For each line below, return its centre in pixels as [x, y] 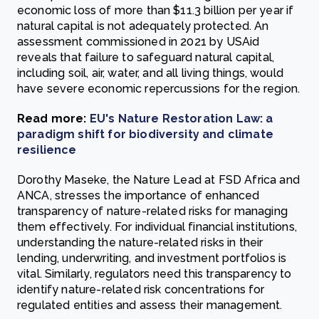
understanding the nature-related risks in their [140, 242]
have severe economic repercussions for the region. [159, 89]
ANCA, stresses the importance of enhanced [138, 195]
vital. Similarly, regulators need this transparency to [155, 274]
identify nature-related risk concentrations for [141, 289]
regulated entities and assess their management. [150, 305]
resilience [47, 150]
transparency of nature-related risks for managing [152, 211]
